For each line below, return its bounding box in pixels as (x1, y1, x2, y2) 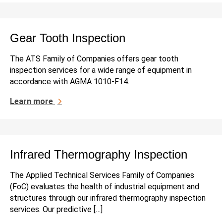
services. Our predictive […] (10, 204, 103, 214)
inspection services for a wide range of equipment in (10, 65, 192, 75)
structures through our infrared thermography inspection (10, 193, 206, 203)
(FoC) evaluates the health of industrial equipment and (10, 181, 199, 191)
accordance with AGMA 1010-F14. (10, 76, 129, 86)
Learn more (10, 96, 55, 106)
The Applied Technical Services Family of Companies (10, 170, 194, 180)
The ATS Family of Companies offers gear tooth (10, 54, 178, 63)
